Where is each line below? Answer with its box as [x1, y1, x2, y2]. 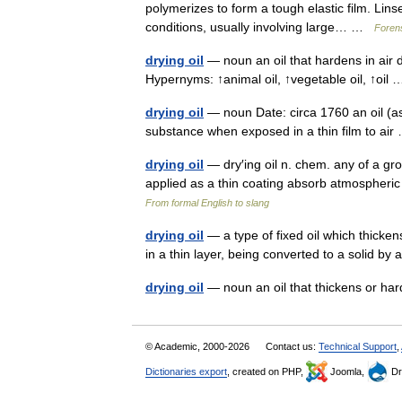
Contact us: [266, 341, 319, 352]
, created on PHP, [227, 366, 306, 377]
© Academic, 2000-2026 [145, 341, 252, 352]
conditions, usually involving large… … [145, 20, 374, 34]
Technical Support [319, 341, 397, 352]
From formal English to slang [145, 197, 269, 208]
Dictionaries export [145, 366, 227, 377]
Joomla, [328, 366, 367, 377]
